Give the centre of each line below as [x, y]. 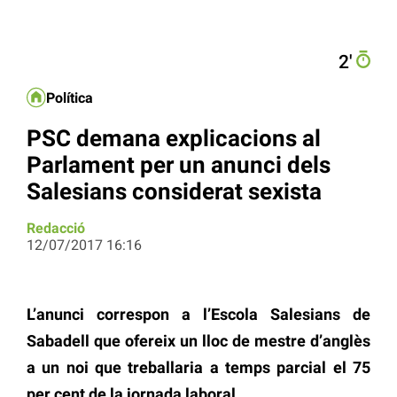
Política [70, 98]
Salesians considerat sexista [174, 191]
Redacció [56, 229]
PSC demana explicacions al [174, 138]
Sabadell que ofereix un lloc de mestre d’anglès [198, 341]
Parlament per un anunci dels [179, 164]
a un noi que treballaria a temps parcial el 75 [198, 368]
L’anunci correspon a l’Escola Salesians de [198, 315]
